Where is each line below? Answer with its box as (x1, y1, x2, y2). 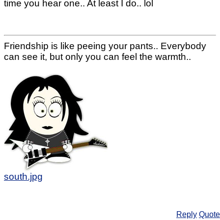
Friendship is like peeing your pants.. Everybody (4, 40, 206, 51)
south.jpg (4, 171, 43, 182)
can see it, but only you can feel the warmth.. (4, 51, 191, 62)
